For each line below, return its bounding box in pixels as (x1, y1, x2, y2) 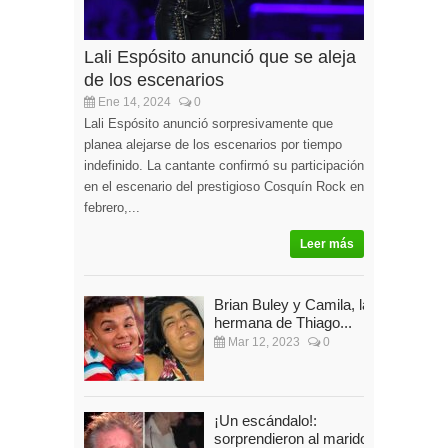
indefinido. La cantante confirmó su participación (84, 158, 364, 174)
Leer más (300, 237, 354, 252)
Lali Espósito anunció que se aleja (84, 47, 356, 68)
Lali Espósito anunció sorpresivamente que (84, 116, 333, 132)
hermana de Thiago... (214, 314, 352, 332)
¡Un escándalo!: (214, 412, 317, 430)
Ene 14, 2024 (95, 95, 171, 110)
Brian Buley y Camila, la (214, 296, 370, 314)
